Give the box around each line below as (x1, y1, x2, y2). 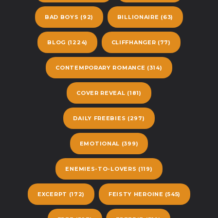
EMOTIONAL (79, 140, 120, 147)
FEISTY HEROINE (108, 191, 163, 198)
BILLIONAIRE (117, 14, 159, 21)
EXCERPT (37, 191, 67, 198)
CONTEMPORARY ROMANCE (55, 64, 145, 72)
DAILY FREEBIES (73, 115, 126, 122)
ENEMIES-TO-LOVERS (65, 165, 137, 173)
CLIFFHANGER (111, 39, 156, 46)
